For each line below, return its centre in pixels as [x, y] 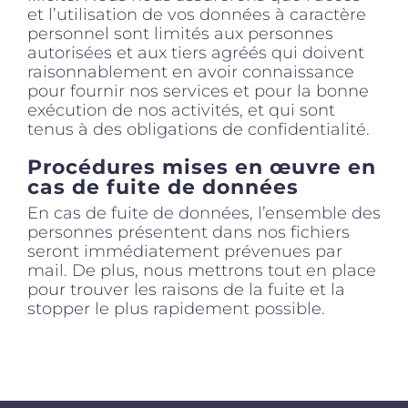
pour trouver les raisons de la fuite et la [186, 289]
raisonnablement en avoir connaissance [191, 72]
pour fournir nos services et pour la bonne [198, 92]
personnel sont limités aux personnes [180, 34]
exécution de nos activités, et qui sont [181, 111]
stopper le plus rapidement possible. [176, 308]
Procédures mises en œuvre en [202, 168]
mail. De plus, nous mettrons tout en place [202, 270]
